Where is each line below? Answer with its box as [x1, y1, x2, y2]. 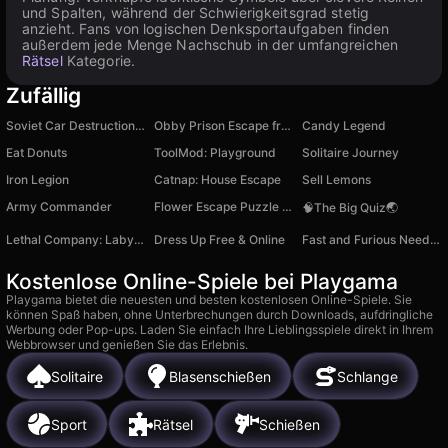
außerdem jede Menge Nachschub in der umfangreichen [22, 36, 398, 53]
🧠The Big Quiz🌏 [302, 200, 398, 215]
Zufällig [6, 83, 81, 108]
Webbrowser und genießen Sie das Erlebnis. [6, 337, 248, 352]
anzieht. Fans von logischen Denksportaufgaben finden [22, 20, 390, 37]
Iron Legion [6, 172, 69, 187]
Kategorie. [62, 52, 136, 69]
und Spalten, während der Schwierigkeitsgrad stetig [22, 4, 369, 21]
